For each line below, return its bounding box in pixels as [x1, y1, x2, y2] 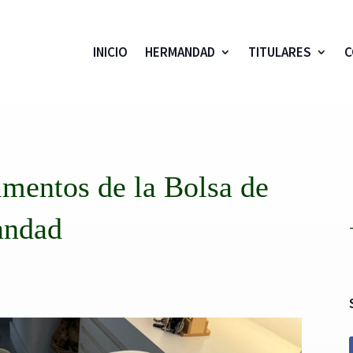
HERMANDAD [144, 43, 215, 61]
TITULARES [247, 43, 311, 61]
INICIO [92, 43, 128, 61]
